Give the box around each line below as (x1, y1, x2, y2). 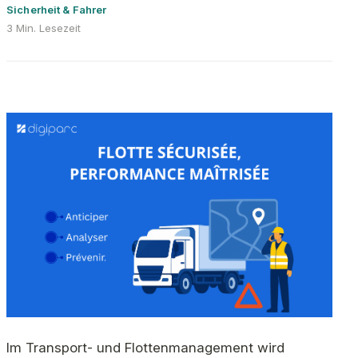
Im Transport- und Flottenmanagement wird (6, 340, 284, 356)
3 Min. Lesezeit (6, 22, 81, 35)
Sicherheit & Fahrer (6, 2, 107, 16)
